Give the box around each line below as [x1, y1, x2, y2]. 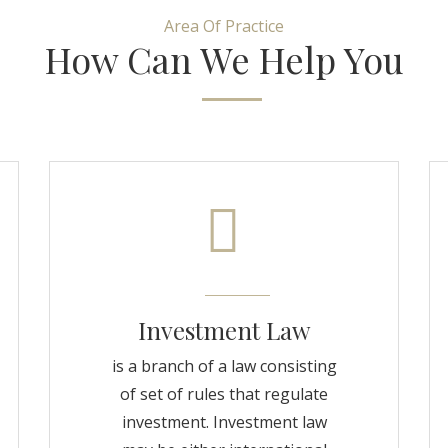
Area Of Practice [164, 15, 284, 37]
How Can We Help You [44, 35, 404, 83]
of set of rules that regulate [120, 383, 328, 405]
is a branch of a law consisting [111, 355, 337, 377]
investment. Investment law [121, 411, 327, 433]
